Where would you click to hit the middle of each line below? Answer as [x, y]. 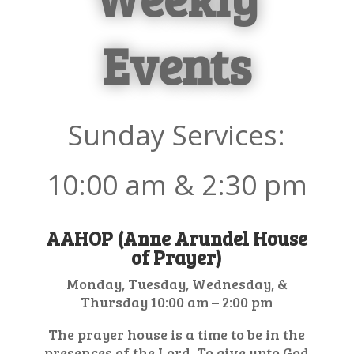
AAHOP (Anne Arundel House [177, 238]
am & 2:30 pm [216, 185]
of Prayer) [177, 257]
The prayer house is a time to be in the [177, 334]
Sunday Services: [177, 135]
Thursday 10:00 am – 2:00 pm [177, 302]
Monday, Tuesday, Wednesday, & [177, 284]
